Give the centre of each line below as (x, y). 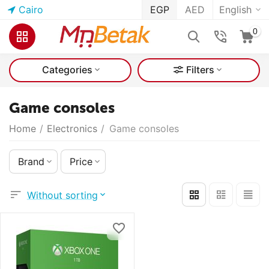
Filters (200, 70)
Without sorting (62, 195)
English (235, 10)
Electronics (72, 128)
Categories (67, 70)
